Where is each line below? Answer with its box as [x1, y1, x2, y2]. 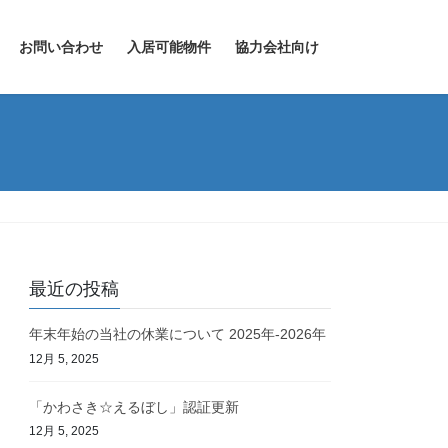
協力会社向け [235, 39, 319, 55]
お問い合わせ [19, 39, 103, 55]
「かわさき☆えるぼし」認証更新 [29, 398, 240, 415]
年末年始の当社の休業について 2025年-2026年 [29, 326, 327, 343]
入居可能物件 [127, 39, 211, 55]
